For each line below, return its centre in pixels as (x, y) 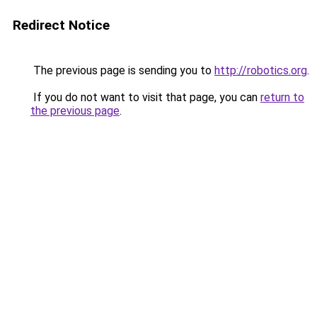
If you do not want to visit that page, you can (145, 97)
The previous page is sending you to (122, 70)
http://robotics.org (261, 70)
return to (282, 97)
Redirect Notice (61, 25)
